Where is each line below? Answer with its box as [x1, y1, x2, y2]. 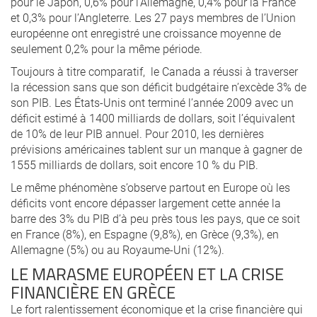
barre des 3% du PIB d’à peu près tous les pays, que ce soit [11, 211, 300, 226]
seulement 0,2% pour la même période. [11, 41, 202, 56]
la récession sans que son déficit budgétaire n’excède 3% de [11, 79, 306, 94]
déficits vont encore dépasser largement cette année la [11, 195, 281, 210]
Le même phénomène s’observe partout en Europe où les [11, 180, 290, 195]
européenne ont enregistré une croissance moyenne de [11, 25, 281, 40]
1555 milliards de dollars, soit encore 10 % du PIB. [11, 157, 258, 172]
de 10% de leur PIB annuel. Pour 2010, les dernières [11, 126, 264, 141]
